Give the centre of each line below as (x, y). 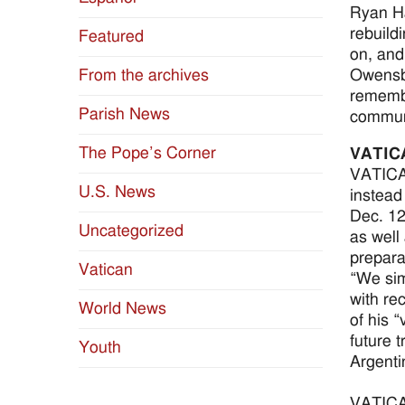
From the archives (144, 76)
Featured (111, 37)
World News (122, 309)
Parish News (124, 115)
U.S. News (117, 193)
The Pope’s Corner (147, 154)
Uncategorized (131, 231)
